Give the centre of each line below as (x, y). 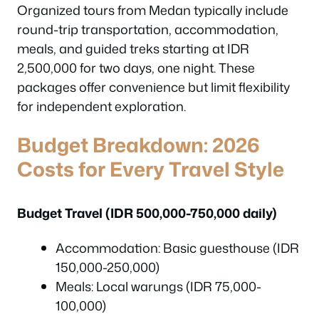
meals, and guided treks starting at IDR (133, 48)
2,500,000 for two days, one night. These (136, 68)
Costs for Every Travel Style (151, 168)
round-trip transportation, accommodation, (148, 29)
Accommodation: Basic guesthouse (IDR (177, 248)
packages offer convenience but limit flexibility (153, 87)
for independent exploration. (101, 106)
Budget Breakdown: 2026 (138, 144)
